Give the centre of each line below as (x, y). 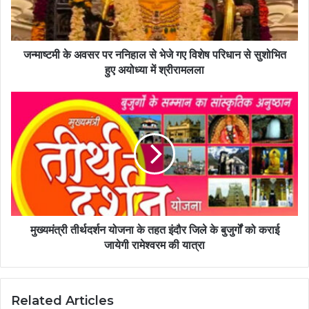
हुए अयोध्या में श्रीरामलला (154, 70)
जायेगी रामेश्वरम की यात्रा (154, 246)
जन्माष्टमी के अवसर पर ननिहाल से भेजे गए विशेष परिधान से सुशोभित (154, 55)
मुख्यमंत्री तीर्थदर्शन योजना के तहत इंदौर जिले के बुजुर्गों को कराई (154, 230)
